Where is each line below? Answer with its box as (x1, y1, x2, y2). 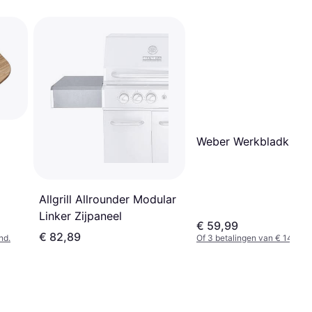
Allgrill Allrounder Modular (39, 192, 176, 207)
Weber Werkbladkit (196, 134, 296, 148)
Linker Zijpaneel (39, 209, 122, 224)
